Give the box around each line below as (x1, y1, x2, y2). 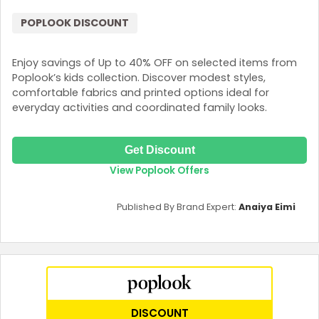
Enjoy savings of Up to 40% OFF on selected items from (12, 55, 297, 70)
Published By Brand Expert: (117, 201, 239, 214)
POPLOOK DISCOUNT (21, 16, 129, 31)
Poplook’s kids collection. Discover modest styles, (12, 70, 266, 85)
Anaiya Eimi (239, 201, 296, 214)
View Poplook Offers (110, 164, 209, 178)
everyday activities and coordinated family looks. (12, 100, 267, 115)
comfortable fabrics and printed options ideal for (12, 85, 269, 100)
